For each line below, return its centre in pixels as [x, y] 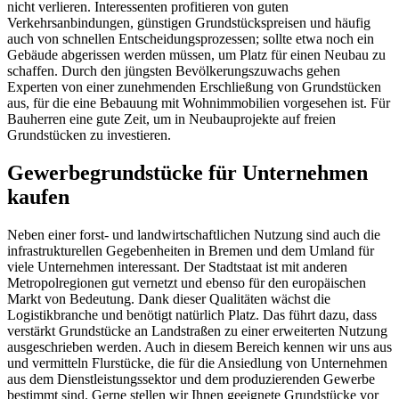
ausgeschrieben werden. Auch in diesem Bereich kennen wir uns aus [199, 346]
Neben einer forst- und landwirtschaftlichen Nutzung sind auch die [194, 234]
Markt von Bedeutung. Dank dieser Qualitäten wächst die [169, 298]
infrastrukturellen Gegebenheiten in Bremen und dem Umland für [191, 250]
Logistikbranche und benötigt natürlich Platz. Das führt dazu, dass [192, 314]
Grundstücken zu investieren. [89, 135]
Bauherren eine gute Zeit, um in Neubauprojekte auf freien [171, 119]
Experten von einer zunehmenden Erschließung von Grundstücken [194, 87]
